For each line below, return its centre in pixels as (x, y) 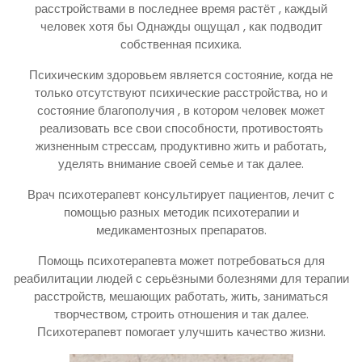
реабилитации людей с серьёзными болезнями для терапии (181, 278)
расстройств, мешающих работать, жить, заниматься (181, 296)
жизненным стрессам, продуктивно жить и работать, (181, 145)
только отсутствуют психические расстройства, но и (181, 92)
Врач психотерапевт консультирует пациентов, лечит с (181, 194)
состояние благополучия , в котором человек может (181, 110)
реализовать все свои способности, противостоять (181, 128)
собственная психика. (181, 44)
